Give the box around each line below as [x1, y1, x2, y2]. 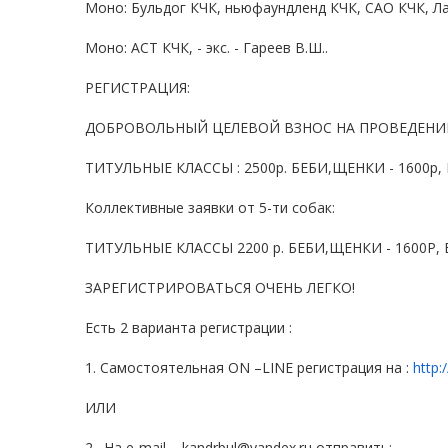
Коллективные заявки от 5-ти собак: [85, 197, 335, 217]
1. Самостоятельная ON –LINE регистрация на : [85, 357, 413, 377]
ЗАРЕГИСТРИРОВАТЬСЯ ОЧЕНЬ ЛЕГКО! [85, 277, 355, 297]
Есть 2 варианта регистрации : [85, 317, 292, 337]
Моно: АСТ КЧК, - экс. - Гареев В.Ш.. [85, 37, 328, 57]
